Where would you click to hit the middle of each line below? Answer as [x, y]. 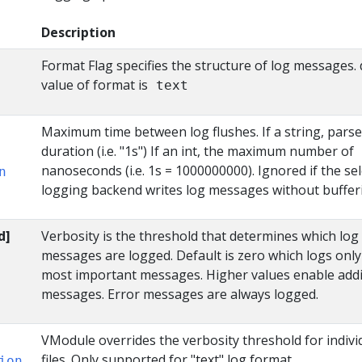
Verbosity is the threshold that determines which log [200, 236]
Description [78, 32]
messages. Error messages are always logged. [180, 294]
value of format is [96, 85]
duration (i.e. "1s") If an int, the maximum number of [198, 151]
